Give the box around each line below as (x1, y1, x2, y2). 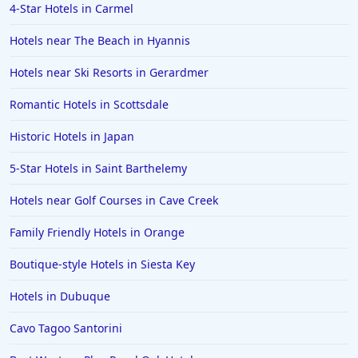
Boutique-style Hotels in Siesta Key (10, 257, 195, 272)
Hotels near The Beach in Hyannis (10, 33, 190, 48)
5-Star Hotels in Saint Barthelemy (10, 161, 187, 176)
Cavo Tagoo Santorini (10, 320, 122, 336)
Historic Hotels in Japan (10, 129, 134, 144)
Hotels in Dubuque (10, 288, 110, 304)
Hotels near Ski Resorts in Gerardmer (10, 65, 209, 80)
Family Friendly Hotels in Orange (10, 225, 185, 240)
